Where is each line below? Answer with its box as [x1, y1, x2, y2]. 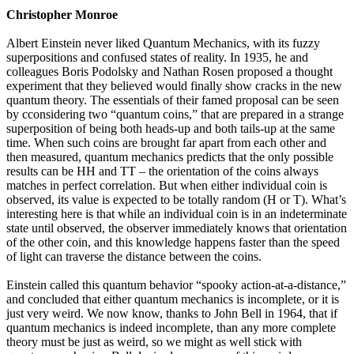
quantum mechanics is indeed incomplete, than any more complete [6, 321, 336, 335]
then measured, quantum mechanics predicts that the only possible [6, 150, 333, 164]
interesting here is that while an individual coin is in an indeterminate [6, 207, 347, 221]
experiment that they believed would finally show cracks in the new [6, 79, 342, 93]
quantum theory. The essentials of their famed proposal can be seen [6, 93, 339, 107]
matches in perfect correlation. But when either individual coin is [6, 179, 327, 193]
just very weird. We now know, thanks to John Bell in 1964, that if [6, 307, 337, 321]
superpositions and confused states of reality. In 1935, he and [6, 51, 308, 65]
